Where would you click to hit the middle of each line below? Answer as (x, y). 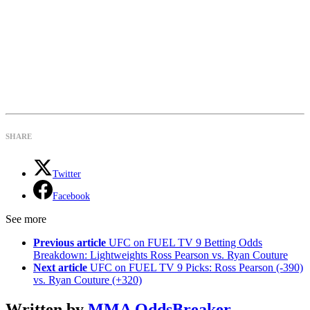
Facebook (71, 197)
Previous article (70, 243)
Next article (60, 268)
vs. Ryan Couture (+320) (88, 280)
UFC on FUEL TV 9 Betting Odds (185, 243)
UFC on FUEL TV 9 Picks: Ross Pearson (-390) (197, 268)
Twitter (67, 174)
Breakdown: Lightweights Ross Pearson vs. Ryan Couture (161, 255)
